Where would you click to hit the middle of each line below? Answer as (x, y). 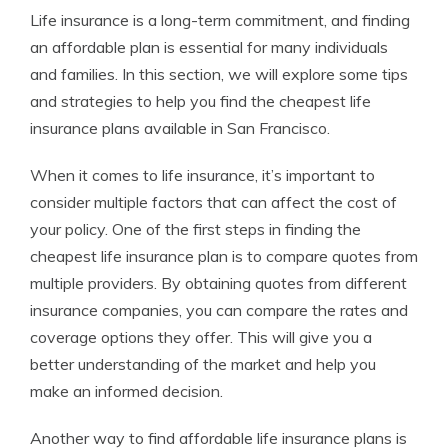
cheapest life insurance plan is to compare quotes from (224, 256)
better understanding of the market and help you (203, 364)
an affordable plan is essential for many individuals (209, 47)
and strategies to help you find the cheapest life (200, 101)
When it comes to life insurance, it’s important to (202, 175)
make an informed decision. (126, 391)
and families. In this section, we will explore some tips (219, 74)
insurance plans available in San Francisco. (180, 128)
